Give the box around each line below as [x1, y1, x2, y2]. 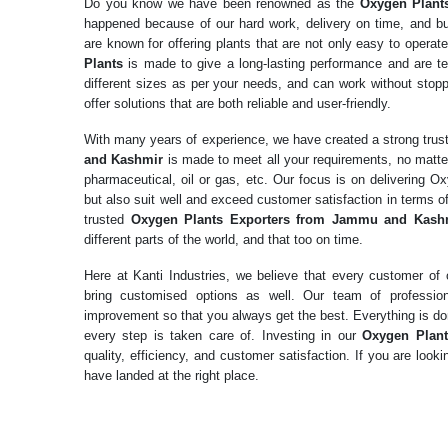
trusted [84, 212, 131, 227]
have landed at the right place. [84, 368, 259, 383]
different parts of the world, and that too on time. [84, 232, 363, 247]
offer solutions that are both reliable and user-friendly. [84, 96, 391, 111]
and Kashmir [84, 152, 168, 167]
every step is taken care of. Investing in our [84, 328, 363, 343]
